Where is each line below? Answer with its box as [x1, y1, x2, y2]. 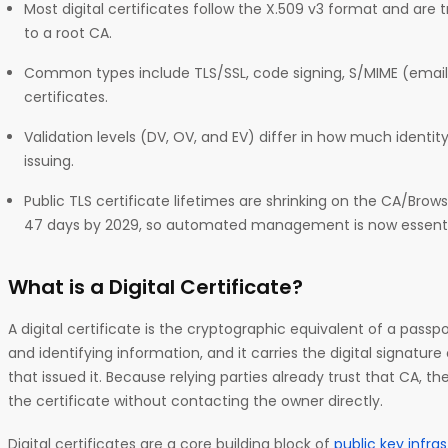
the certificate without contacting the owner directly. [8, 390, 387, 411]
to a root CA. [24, 22, 116, 43]
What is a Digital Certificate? [8, 272, 308, 301]
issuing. [24, 150, 78, 171]
